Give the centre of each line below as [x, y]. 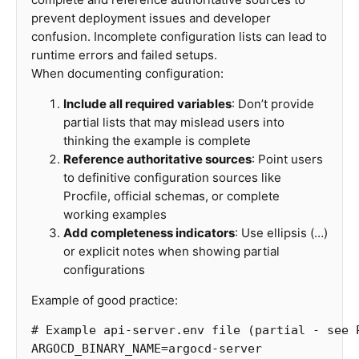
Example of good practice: [105, 300]
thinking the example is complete [157, 141]
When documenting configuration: [127, 73]
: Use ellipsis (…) [281, 233]
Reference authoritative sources [157, 159]
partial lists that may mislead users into [174, 122]
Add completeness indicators [149, 233]
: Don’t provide [273, 104]
